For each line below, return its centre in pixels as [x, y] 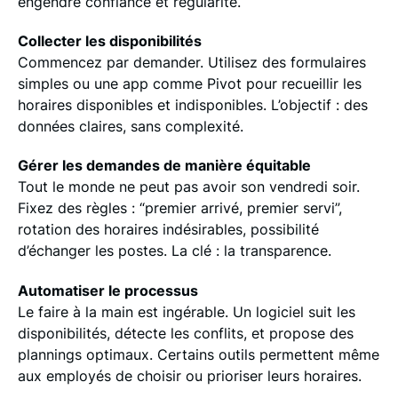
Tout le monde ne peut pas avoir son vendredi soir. [188, 187]
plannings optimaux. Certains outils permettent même [198, 354]
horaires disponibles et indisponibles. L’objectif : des [192, 104]
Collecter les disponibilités [109, 40]
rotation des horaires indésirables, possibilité [168, 230]
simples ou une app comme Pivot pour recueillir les [189, 83]
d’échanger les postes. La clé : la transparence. [174, 251]
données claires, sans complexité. [130, 126]
